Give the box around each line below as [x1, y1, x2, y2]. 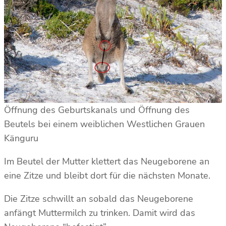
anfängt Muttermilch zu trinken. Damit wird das [4, 207, 195, 219]
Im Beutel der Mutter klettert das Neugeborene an [4, 155, 209, 168]
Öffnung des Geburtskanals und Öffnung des [4, 104, 190, 117]
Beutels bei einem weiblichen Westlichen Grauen [4, 118, 205, 131]
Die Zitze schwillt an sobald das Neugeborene [4, 193, 193, 205]
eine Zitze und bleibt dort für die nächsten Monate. [4, 169, 213, 182]
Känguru [4, 132, 38, 145]
